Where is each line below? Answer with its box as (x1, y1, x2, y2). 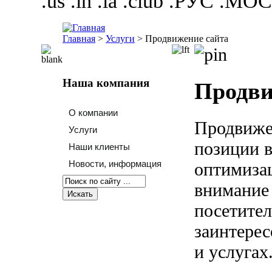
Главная (63, 33, 95, 44)
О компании (69, 107, 118, 118)
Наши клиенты (69, 141, 130, 152)
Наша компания (63, 76, 149, 89)
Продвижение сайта (145, 33, 228, 44)
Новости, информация (69, 158, 161, 169)
